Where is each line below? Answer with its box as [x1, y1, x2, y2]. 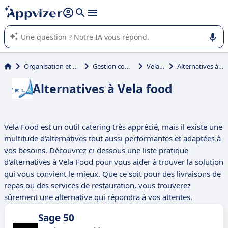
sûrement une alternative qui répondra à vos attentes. [4, 192, 192, 203]
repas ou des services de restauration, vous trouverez [4, 180, 191, 191]
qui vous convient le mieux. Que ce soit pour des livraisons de [4, 168, 221, 179]
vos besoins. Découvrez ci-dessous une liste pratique [4, 145, 188, 156]
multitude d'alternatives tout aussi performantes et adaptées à [4, 133, 221, 144]
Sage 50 [38, 211, 74, 225]
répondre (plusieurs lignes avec [13, 4, 108, 13]
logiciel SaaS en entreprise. [13, 24, 93, 33]
